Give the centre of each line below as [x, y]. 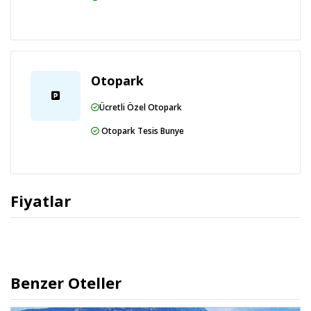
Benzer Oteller [66, 283]
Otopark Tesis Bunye [142, 131]
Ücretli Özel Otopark [141, 108]
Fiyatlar [41, 201]
